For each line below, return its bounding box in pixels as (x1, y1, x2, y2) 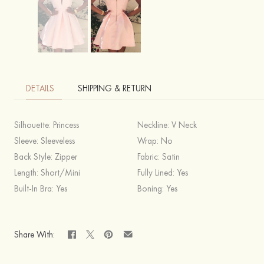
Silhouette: (14, 119, 53, 131)
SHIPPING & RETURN (78, 82, 151, 94)
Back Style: (14, 151, 55, 163)
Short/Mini (41, 167, 80, 179)
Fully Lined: (137, 167, 177, 179)
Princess (53, 119, 79, 131)
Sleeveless (41, 135, 75, 147)
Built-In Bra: (14, 183, 56, 194)
